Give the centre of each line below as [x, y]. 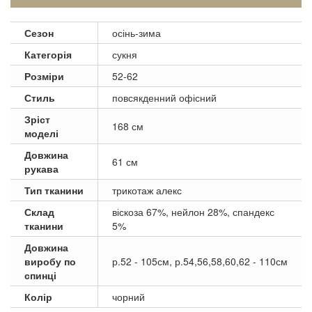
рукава [41, 168]
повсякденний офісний [164, 97]
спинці [40, 275]
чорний [128, 296]
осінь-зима [136, 32]
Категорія [48, 54]
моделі [41, 133]
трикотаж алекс [147, 190]
